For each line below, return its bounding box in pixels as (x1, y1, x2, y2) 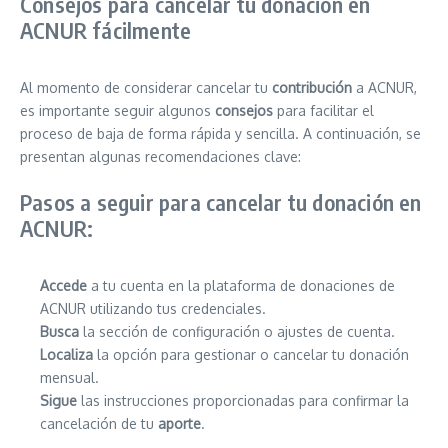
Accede (40, 277, 87, 294)
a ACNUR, (352, 79, 417, 96)
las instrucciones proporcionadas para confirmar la (77, 392, 409, 409)
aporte (158, 415, 201, 432)
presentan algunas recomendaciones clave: (20, 148, 301, 165)
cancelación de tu (40, 415, 158, 432)
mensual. (40, 369, 99, 386)
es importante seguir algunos (20, 102, 215, 119)
